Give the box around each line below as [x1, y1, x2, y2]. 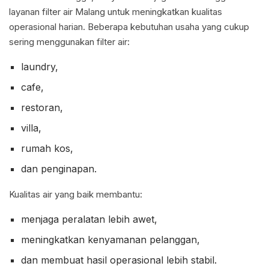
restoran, [21, 101, 63, 113]
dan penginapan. [21, 162, 97, 175]
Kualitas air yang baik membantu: [9, 188, 142, 200]
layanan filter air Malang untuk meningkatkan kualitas [9, 5, 222, 17]
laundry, [21, 60, 58, 73]
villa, [21, 121, 41, 134]
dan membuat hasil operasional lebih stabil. [21, 253, 217, 266]
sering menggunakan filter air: [9, 35, 130, 47]
